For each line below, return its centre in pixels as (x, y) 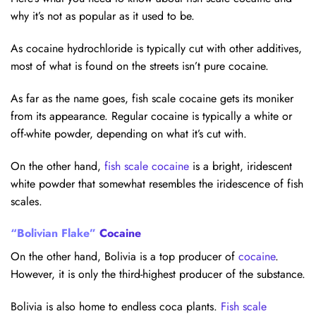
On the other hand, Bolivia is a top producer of (124, 257)
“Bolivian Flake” (55, 233)
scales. (26, 201)
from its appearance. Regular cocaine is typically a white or (151, 116)
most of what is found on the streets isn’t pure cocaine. (140, 66)
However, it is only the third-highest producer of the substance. (158, 274)
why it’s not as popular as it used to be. (103, 16)
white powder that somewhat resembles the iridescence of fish (157, 183)
